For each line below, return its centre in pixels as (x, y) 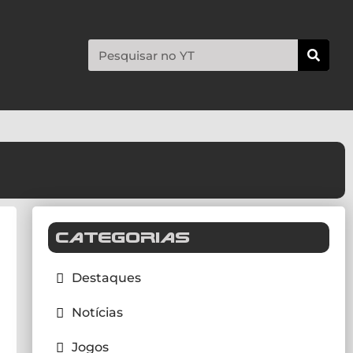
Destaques (106, 278)
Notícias (97, 312)
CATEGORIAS (123, 237)
